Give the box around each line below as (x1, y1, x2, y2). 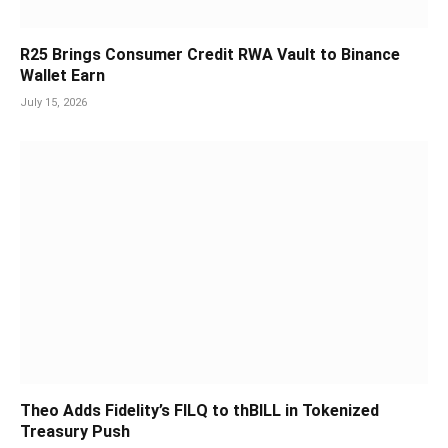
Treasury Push (20, 422, 130, 442)
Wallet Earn (20, 66, 105, 86)
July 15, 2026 (20, 96, 87, 110)
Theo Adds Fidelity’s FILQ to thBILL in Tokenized (20, 401, 379, 421)
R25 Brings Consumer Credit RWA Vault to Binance (20, 45, 400, 65)
